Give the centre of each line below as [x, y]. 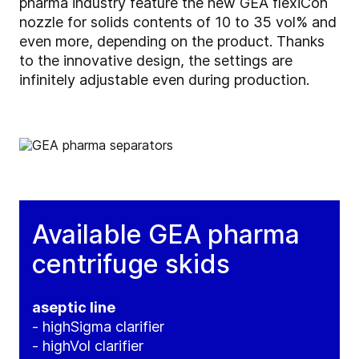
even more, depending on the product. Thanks [172, 42]
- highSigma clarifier [98, 327]
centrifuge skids [131, 264]
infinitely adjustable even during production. [164, 80]
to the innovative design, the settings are [156, 61]
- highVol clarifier [88, 346]
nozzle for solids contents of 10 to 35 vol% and [178, 22]
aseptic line [74, 308]
